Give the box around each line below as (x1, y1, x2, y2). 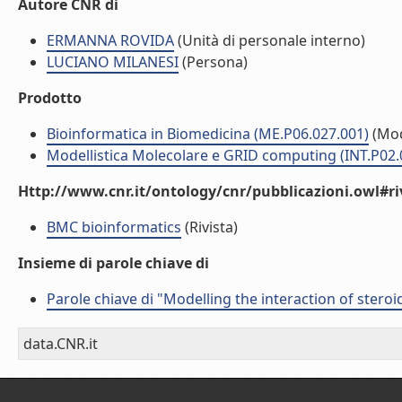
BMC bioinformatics (47, 217, 181, 237)
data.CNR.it (23, 334, 98, 354)
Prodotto (18, 88, 82, 108)
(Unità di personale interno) (174, 31, 365, 50)
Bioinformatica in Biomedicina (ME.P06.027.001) (47, 124, 369, 144)
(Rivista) (181, 217, 238, 237)
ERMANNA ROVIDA (47, 31, 174, 50)
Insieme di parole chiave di (18, 253, 209, 273)
